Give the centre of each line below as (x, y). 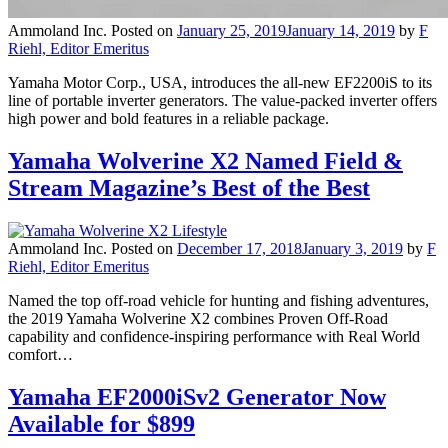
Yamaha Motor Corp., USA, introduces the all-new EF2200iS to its (220, 83)
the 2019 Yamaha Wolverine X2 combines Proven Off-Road (198, 318)
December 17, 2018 (239, 248)
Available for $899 (101, 423)
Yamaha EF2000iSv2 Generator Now (197, 396)
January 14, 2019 (340, 31)
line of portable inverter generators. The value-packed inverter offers (222, 101)
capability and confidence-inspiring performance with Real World (214, 336)
